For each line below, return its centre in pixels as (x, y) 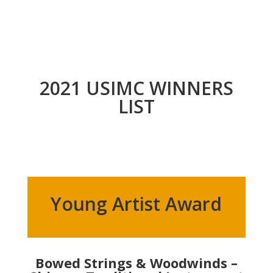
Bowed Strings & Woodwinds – (136, 263)
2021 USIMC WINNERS (136, 88)
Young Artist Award (136, 204)
